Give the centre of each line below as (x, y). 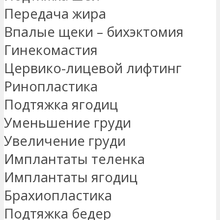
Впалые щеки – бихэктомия (94, 32)
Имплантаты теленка (74, 159)
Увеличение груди (65, 141)
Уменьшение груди (68, 123)
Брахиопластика (58, 195)
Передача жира (55, 14)
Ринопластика (51, 86)
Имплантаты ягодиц (71, 177)
